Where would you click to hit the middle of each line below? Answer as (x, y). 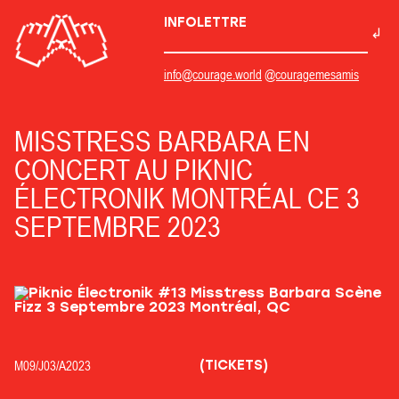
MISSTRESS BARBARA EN (162, 141)
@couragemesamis (312, 74)
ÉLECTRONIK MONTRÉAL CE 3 (187, 198)
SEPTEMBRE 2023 (118, 227)
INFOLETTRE (205, 22)
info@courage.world (213, 74)
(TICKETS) (234, 365)
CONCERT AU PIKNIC (134, 170)
